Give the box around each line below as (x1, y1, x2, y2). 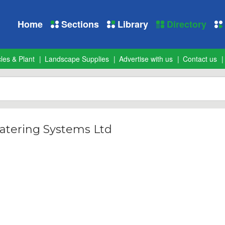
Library (115, 18, 148, 31)
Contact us (183, 54, 217, 64)
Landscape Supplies (45, 54, 109, 64)
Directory (164, 18, 206, 31)
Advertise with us (119, 54, 173, 64)
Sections (59, 18, 99, 31)
